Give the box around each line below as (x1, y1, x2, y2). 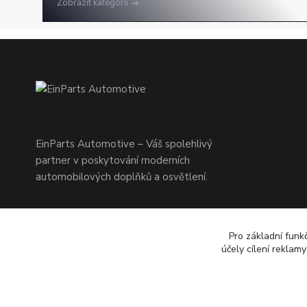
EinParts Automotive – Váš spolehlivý (36, 137, 212, 151)
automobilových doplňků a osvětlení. (36, 170, 208, 184)
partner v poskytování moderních (36, 153, 190, 168)
